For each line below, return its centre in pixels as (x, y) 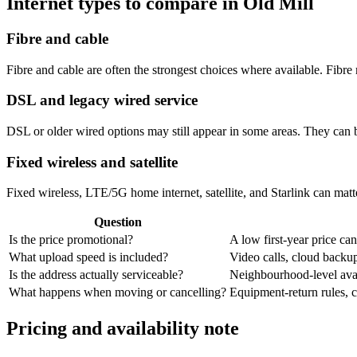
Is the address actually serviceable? (96, 275)
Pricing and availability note (123, 329)
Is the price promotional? (71, 240)
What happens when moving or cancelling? (118, 292)
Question (118, 222)
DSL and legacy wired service (102, 100)
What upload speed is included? (88, 257)
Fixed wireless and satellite (92, 162)
